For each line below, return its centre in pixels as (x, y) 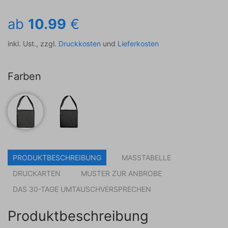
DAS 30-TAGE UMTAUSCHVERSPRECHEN (82, 189)
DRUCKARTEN (37, 173)
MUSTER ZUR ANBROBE (121, 173)
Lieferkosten (138, 44)
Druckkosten (80, 44)
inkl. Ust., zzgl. (33, 44)
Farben (24, 76)
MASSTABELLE (144, 158)
